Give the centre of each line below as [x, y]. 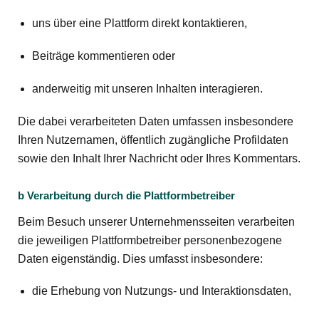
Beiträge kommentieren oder [104, 56]
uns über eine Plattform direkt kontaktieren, [140, 23]
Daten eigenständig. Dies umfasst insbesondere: [140, 258]
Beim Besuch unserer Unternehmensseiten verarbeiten [156, 221]
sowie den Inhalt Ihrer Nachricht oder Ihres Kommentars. [159, 159]
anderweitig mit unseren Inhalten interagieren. [147, 89]
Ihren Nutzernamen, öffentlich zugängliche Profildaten [153, 140]
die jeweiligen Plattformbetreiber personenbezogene [150, 240]
